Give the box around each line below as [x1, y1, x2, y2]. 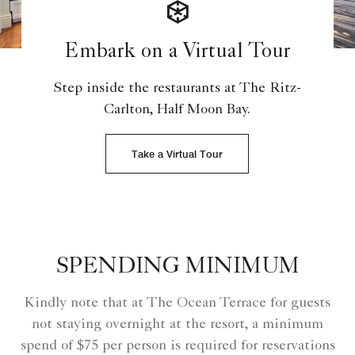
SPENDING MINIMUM [55, 257, 300, 280]
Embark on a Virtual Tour [63, 43, 291, 64]
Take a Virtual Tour [132, 147, 223, 161]
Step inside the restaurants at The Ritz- [53, 82, 301, 97]
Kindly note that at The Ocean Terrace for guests [25, 296, 330, 311]
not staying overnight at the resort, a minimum [32, 318, 323, 333]
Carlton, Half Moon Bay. [104, 103, 251, 118]
